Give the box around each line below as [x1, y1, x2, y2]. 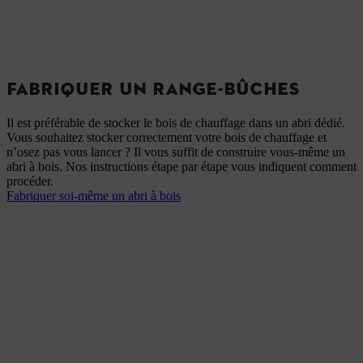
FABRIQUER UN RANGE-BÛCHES [6, 77, 300, 100]
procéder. [6, 173, 53, 188]
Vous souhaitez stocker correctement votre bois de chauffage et [6, 130, 327, 144]
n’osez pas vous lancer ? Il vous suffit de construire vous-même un [6, 144, 345, 159]
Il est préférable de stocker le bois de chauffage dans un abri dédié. [6, 115, 345, 130]
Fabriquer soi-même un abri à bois [6, 188, 181, 203]
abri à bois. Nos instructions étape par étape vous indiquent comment [6, 159, 357, 173]
